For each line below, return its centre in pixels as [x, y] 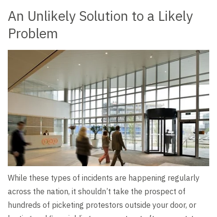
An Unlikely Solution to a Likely [100, 16]
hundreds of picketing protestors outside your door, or [102, 205]
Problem [33, 33]
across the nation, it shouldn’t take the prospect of [97, 192]
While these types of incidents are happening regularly [104, 178]
